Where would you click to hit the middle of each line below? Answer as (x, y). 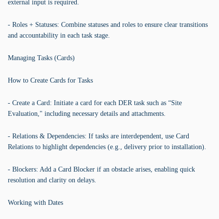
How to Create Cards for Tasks (50, 80)
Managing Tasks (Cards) (41, 58)
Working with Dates (35, 203)
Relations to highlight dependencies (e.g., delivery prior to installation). (107, 147)
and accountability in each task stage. (59, 35)
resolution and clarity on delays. (52, 180)
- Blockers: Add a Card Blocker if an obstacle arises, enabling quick (101, 169)
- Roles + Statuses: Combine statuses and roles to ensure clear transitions (108, 25)
